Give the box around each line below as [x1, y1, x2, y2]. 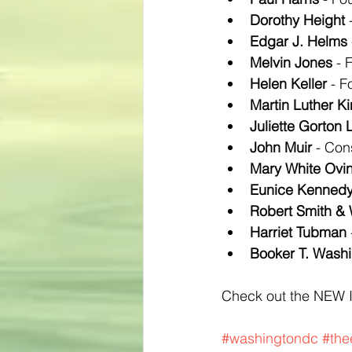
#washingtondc [222, 329, 318, 347]
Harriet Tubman [250, 223, 346, 241]
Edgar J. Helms [250, 32, 347, 50]
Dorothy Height [250, 11, 345, 29]
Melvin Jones [250, 53, 332, 71]
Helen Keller [250, 75, 327, 93]
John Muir [250, 138, 312, 156]
